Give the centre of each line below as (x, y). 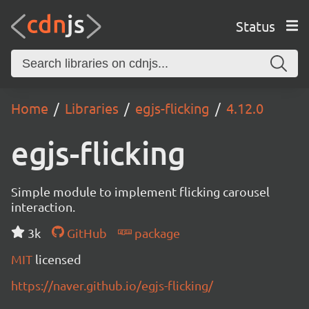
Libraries (92, 108)
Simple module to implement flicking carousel (140, 191)
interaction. (43, 207)
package (156, 233)
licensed (58, 259)
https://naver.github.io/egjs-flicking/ (112, 285)
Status (255, 26)
